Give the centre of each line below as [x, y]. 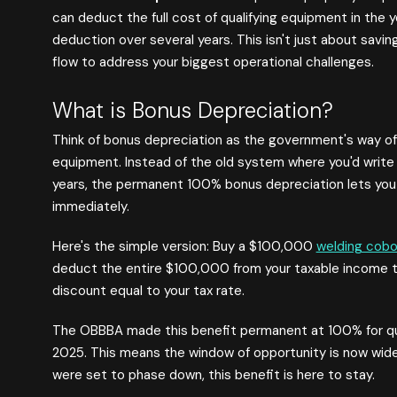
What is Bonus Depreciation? [192, 111]
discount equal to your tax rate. [148, 290]
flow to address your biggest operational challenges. [213, 62]
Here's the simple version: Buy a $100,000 [184, 246]
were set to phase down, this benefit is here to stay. [213, 374]
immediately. [90, 206]
